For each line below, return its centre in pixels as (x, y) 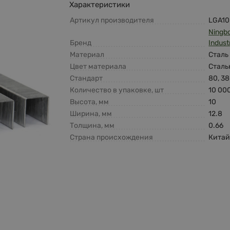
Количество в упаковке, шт (117, 90)
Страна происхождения (112, 138)
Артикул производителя (112, 21)
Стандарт (87, 79)
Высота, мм (90, 102)
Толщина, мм (92, 126)
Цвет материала (98, 67)
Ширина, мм (91, 114)
